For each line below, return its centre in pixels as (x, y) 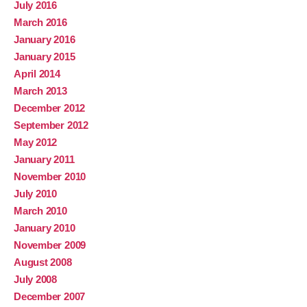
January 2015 (45, 57)
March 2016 (40, 23)
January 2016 (45, 40)
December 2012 (50, 108)
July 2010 (35, 194)
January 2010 (45, 228)
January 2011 (44, 160)
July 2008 (35, 280)
